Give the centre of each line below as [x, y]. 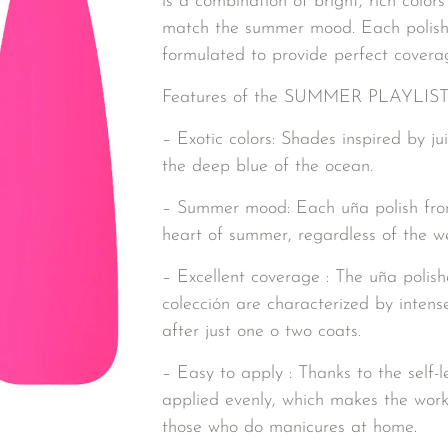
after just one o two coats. [261, 331]
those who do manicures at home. [289, 427]
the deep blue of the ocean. [267, 166]
